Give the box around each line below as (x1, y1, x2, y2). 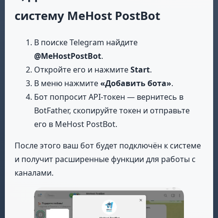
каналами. (15, 167, 54, 179)
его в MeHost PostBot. (34, 119, 117, 130)
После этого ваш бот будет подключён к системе (15, 140, 201, 151)
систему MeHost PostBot (15, 7, 160, 24)
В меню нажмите (34, 78, 100, 89)
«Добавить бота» (100, 78, 171, 89)
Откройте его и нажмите (34, 64, 130, 75)
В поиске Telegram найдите (34, 37, 138, 48)
